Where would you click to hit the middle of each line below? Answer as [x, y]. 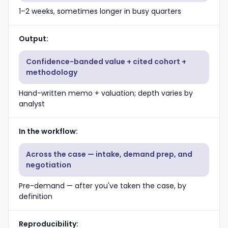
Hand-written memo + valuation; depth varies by [106, 93]
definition [36, 196]
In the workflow [47, 131]
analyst [32, 104]
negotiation [49, 165]
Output [33, 39]
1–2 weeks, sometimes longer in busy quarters [100, 11]
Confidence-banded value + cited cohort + [106, 62]
